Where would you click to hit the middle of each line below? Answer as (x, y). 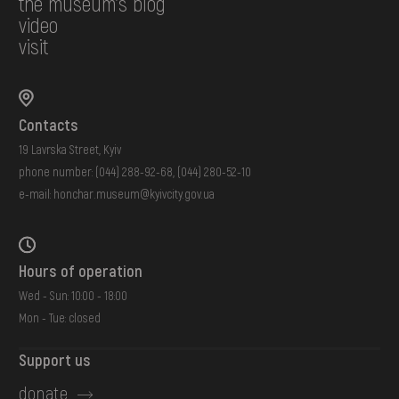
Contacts (49, 124)
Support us (55, 360)
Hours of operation (81, 271)
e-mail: (37, 193)
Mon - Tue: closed (60, 318)
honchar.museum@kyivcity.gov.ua (134, 193)
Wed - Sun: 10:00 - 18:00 (73, 296)
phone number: (57, 171)
